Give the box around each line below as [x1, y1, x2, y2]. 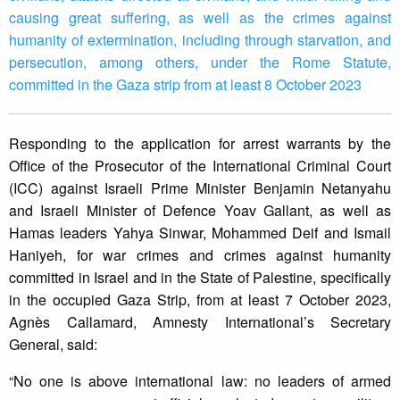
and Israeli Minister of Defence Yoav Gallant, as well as [9, 200, 391, 221]
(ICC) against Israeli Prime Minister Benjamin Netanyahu [9, 178, 391, 199]
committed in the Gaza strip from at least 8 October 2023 [9, 74, 362, 96]
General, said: [9, 334, 104, 355]
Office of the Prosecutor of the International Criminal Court [9, 155, 391, 177]
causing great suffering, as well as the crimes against [9, 7, 391, 29]
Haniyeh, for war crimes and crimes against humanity [9, 245, 391, 266]
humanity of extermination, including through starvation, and [9, 29, 391, 51]
